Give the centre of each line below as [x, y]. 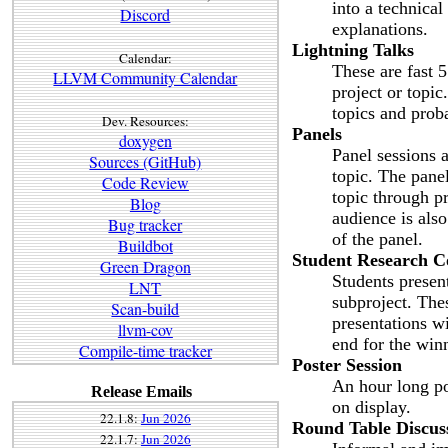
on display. [371, 406]
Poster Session [347, 364]
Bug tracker [145, 224]
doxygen [145, 140]
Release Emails [141, 392]
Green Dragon [145, 266]
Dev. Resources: [145, 120]
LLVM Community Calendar [145, 77]
